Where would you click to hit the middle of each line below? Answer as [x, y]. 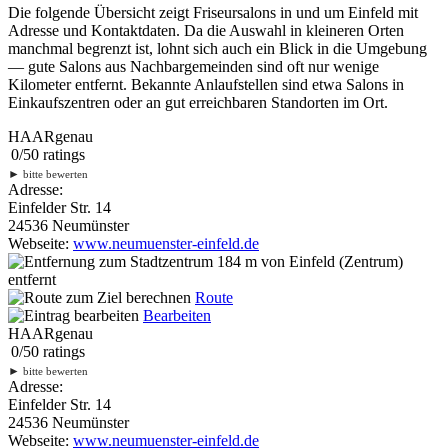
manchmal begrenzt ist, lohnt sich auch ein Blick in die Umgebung [217, 48]
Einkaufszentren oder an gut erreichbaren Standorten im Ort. [198, 102]
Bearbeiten [177, 315]
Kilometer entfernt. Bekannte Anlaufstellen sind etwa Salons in [206, 84]
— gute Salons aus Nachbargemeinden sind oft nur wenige [193, 66]
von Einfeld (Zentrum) [330, 261]
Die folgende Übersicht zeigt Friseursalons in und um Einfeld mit [213, 12]
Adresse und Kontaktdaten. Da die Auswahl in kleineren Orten [206, 30]
